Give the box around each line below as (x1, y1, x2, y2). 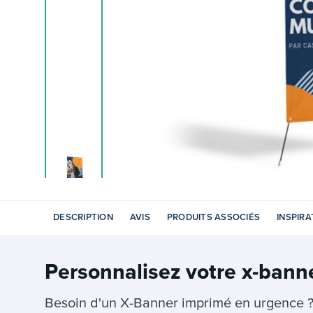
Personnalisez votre (45, 259, 242, 284)
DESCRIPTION (53, 212, 113, 222)
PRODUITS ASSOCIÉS (166, 212, 260, 222)
